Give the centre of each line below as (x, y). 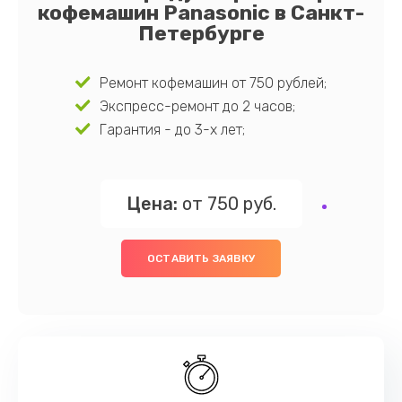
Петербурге (201, 33)
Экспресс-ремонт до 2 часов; (198, 106)
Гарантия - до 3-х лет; (173, 130)
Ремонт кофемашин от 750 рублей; (214, 83)
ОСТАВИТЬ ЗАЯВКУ (201, 258)
